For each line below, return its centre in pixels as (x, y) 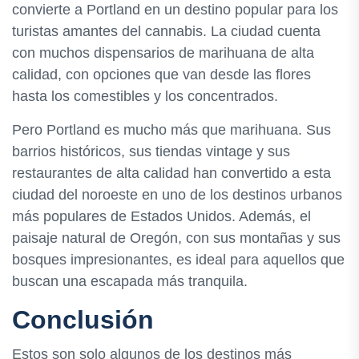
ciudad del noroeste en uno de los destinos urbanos (177, 195)
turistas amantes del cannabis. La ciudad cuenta (166, 32)
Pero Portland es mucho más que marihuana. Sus (171, 130)
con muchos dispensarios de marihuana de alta (163, 53)
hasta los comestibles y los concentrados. (145, 97)
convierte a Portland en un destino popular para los (175, 10)
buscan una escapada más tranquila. (130, 282)
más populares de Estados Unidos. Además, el (161, 217)
